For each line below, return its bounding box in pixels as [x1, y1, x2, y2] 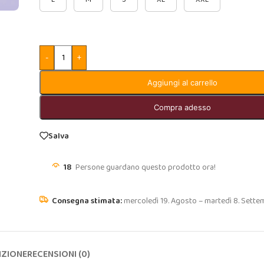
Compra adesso [154, 103, 212, 112]
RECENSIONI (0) [27, 247, 91, 262]
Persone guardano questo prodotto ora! [75, 161, 216, 174]
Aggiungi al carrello [147, 78, 218, 87]
